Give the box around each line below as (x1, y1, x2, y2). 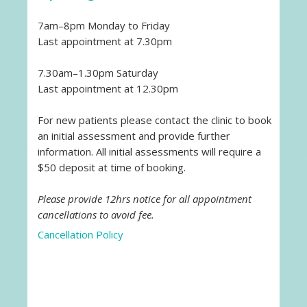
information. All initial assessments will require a (38, 145, 261, 158)
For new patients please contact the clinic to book (38, 113, 271, 127)
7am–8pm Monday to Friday (38, 19, 170, 32)
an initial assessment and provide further (38, 129, 230, 143)
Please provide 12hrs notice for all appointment (38, 192, 251, 206)
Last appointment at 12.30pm (38, 82, 178, 95)
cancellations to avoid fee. (38, 208, 154, 221)
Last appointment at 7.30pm (38, 34, 172, 48)
